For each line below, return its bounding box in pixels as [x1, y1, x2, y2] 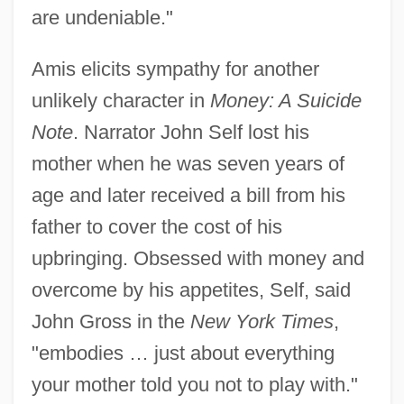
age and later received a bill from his [31, 184, 345, 207]
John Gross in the [31, 310, 190, 334]
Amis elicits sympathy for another [31, 58, 319, 81]
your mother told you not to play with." [31, 373, 358, 397]
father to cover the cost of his [31, 216, 282, 239]
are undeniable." [31, 6, 173, 30]
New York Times [189, 310, 334, 334]
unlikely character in [31, 89, 210, 113]
